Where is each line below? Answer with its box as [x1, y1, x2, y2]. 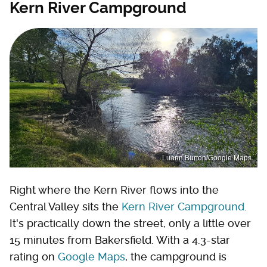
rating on [10, 250, 58, 263]
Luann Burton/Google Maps [162, 153, 252, 162]
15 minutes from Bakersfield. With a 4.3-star [10, 233, 230, 246]
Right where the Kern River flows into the [10, 183, 219, 196]
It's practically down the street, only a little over [10, 216, 251, 229]
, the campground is [125, 250, 226, 263]
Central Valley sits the [10, 200, 122, 213]
